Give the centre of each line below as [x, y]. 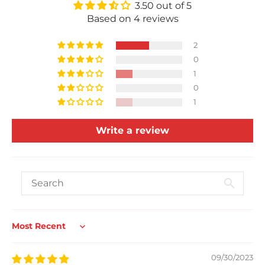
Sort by [28, 232]
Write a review [132, 131]
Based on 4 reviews [132, 19]
